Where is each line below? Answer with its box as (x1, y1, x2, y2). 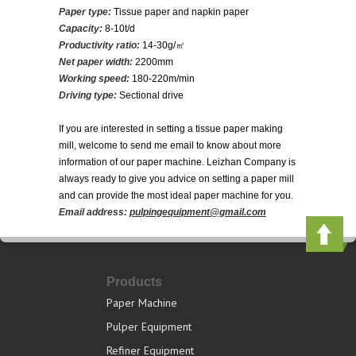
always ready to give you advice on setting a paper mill (59, 173, 294, 184)
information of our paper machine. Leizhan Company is (59, 157, 296, 168)
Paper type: (59, 6, 111, 17)
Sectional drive (119, 90, 184, 101)
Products (106, 275, 162, 288)
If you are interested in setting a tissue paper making (59, 123, 283, 134)
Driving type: (59, 90, 117, 101)
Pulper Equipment (106, 319, 192, 334)
